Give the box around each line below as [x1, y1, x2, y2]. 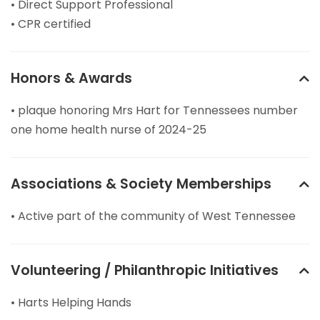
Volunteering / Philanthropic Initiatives [11, 261, 279, 281]
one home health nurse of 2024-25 [11, 121, 206, 139]
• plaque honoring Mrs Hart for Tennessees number [11, 102, 298, 119]
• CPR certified [11, 16, 91, 33]
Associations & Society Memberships [11, 174, 271, 194]
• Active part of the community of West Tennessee [11, 208, 296, 225]
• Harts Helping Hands [11, 294, 131, 311]
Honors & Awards [11, 69, 132, 89]
